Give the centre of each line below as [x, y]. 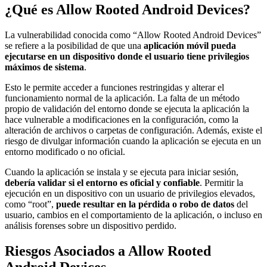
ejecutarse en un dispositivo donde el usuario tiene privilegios [127, 56]
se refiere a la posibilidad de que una [74, 45]
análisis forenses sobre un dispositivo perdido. [91, 225]
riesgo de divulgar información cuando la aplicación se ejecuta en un [133, 141]
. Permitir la [221, 182]
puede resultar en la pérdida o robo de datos [145, 204]
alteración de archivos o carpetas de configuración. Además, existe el [133, 130]
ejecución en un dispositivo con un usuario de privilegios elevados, [130, 193]
